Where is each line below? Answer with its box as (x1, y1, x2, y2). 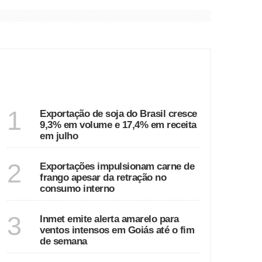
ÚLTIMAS (33, 66, 105, 84)
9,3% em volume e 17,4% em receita (40, 119, 196, 130)
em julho (40, 130, 78, 142)
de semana (40, 236, 87, 247)
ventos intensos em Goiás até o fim (40, 225, 194, 236)
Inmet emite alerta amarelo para (40, 213, 179, 225)
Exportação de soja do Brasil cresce (40, 108, 197, 119)
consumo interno (40, 183, 115, 194)
